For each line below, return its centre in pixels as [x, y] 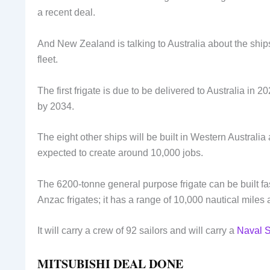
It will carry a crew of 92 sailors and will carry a [137, 231]
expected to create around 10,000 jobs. [120, 153]
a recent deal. [66, 13]
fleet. [48, 60]
